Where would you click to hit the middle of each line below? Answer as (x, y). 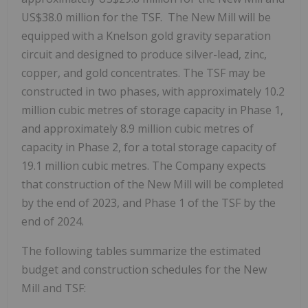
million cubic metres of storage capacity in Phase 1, (152, 110)
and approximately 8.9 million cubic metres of (137, 128)
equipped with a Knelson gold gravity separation (146, 35)
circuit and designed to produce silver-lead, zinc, (144, 54)
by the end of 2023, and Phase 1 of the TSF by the (148, 202)
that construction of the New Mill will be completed (152, 184)
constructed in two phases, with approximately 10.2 (153, 91)
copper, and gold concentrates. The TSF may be (143, 73)
